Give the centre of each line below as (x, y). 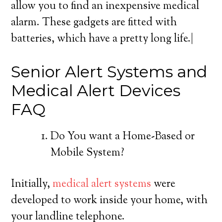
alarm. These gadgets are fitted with (94, 23)
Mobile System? (88, 153)
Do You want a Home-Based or (123, 137)
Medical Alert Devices (96, 90)
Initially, (32, 184)
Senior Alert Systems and (109, 72)
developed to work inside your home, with (110, 201)
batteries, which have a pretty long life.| (102, 39)
